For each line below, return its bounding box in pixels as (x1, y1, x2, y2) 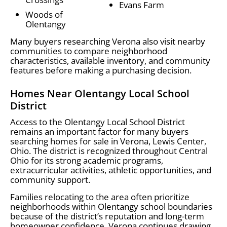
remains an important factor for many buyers (10, 125, 188, 137)
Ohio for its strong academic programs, (10, 154, 163, 166)
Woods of (25, 8, 63, 20)
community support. (10, 173, 90, 185)
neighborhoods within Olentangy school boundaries (10, 200, 212, 212)
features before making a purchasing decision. (10, 64, 192, 76)
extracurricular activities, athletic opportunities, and (10, 164, 211, 176)
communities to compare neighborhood (10, 45, 167, 57)
